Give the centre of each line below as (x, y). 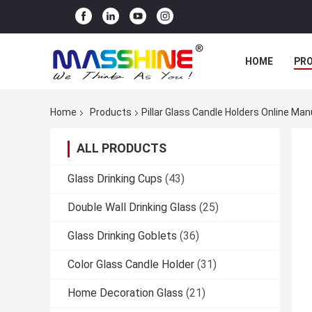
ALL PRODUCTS (122, 148)
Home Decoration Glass (125, 293)
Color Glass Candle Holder (131, 265)
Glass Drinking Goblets (122, 236)
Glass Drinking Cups (115, 179)
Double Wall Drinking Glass (132, 208)
